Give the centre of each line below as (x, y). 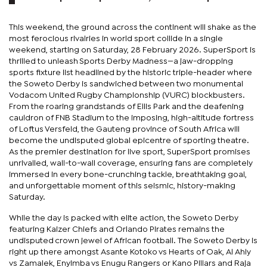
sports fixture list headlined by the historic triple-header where (131, 72)
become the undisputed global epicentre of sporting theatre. (131, 140)
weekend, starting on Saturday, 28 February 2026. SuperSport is (132, 50)
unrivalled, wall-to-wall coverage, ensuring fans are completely (131, 163)
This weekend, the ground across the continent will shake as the (133, 27)
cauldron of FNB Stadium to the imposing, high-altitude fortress (131, 118)
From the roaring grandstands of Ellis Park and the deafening (126, 106)
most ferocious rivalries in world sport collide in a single (116, 38)
